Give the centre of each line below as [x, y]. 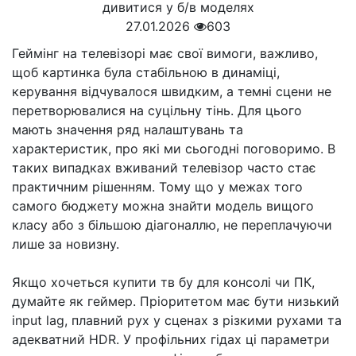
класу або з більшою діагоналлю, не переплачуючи [172, 225]
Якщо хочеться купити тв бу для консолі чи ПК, [163, 282]
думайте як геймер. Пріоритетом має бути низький [176, 301]
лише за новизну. [66, 244]
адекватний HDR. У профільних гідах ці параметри [171, 339]
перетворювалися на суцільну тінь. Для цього [157, 110]
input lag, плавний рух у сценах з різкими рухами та [177, 320]
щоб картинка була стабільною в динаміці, [146, 72]
